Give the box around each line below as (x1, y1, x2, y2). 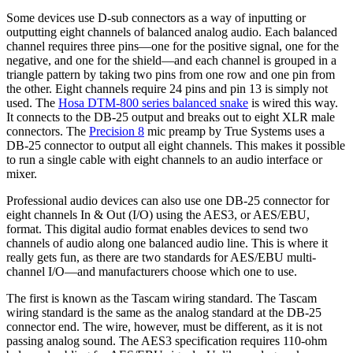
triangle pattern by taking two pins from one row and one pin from (6, 68, 335, 82)
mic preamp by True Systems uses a (144, 124, 325, 139)
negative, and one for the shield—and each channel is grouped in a (6, 54, 336, 68)
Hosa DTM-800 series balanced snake (58, 96, 248, 110)
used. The (6, 96, 58, 110)
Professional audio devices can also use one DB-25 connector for (6, 194, 329, 208)
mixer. (6, 167, 37, 181)
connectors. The (6, 124, 89, 139)
